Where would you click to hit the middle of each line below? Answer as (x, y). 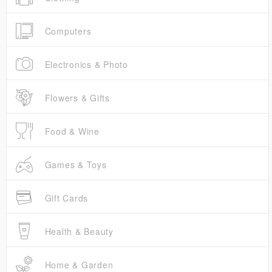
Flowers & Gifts (76, 98)
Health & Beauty (77, 232)
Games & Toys (74, 165)
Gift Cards (65, 198)
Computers (66, 31)
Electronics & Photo (85, 65)
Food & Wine (70, 131)
